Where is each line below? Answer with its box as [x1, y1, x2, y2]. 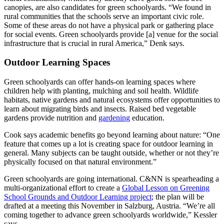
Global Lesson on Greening [122, 183, 209, 192]
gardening [98, 113, 130, 122]
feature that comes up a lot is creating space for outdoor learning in [4, 139, 213, 148]
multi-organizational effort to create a [4, 183, 122, 192]
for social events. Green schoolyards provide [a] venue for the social [4, 29, 218, 38]
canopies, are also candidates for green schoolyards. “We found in [4, 2, 211, 11]
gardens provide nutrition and [4, 113, 98, 122]
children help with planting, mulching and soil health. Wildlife [4, 86, 198, 95]
